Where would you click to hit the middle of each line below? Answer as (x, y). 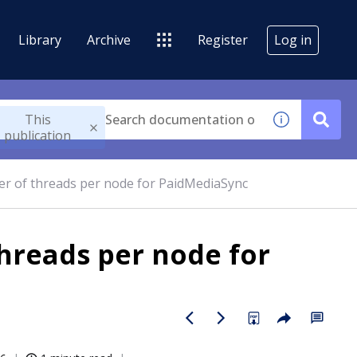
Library (40, 39)
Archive (109, 39)
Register (223, 39)
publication (38, 135)
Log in (293, 39)
